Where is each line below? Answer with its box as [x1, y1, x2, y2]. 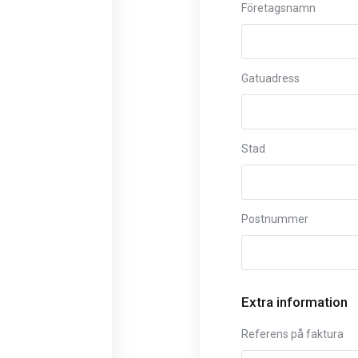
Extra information [241, 294, 348, 310]
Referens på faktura [241, 328, 344, 340]
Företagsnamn [241, 2, 316, 14]
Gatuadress [241, 72, 300, 85]
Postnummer [241, 213, 308, 225]
